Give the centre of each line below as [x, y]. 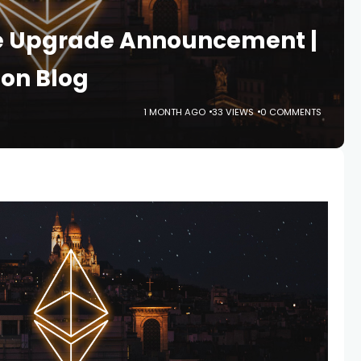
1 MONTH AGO [175, 112]
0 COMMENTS [291, 112]
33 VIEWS [233, 112]
